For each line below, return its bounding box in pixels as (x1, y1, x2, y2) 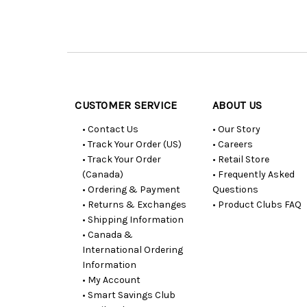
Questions (212, 183, 259, 195)
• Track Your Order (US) (82, 138, 182, 150)
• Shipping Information (82, 213, 184, 225)
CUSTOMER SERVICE (75, 98, 177, 112)
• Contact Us (82, 123, 138, 135)
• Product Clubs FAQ (212, 198, 302, 210)
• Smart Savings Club (82, 288, 175, 301)
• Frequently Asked (212, 168, 295, 180)
